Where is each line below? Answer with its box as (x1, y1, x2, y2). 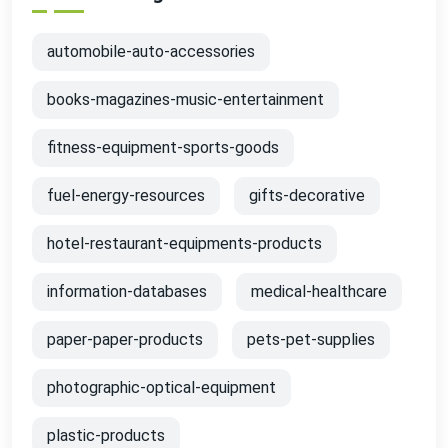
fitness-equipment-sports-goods (47, 138, 279, 157)
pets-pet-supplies (247, 330, 375, 349)
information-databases (47, 282, 207, 301)
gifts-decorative (249, 186, 365, 205)
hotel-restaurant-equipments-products (47, 234, 322, 253)
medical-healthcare (251, 282, 387, 301)
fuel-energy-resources (47, 186, 205, 205)
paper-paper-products (47, 330, 203, 349)
